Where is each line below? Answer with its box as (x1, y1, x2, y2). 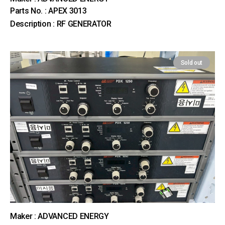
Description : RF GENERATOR (10, 19, 111, 29)
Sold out (180, 59, 202, 66)
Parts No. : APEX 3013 (10, 6, 87, 16)
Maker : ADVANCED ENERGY (10, 211, 109, 221)
